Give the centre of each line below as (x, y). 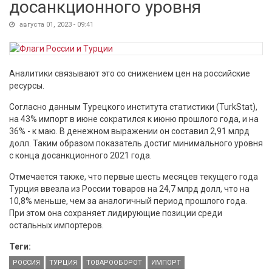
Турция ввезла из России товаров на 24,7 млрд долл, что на (129, 189)
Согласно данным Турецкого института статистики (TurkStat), (133, 107)
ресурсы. (27, 86)
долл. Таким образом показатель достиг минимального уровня (136, 143)
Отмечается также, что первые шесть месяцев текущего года (134, 177)
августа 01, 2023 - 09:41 (56, 25)
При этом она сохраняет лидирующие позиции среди (116, 213)
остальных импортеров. (56, 225)
